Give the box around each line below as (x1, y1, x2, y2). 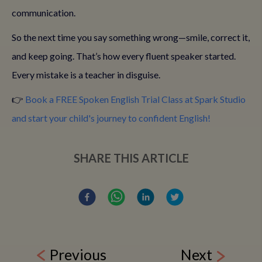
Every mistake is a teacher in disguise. (12, 69, 160, 80)
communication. (12, 7, 75, 18)
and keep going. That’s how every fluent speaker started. (12, 50, 236, 61)
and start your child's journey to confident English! (12, 112, 211, 123)
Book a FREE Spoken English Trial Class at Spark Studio (25, 94, 246, 105)
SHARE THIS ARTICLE (73, 151, 189, 165)
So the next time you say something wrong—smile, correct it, (12, 32, 250, 43)
